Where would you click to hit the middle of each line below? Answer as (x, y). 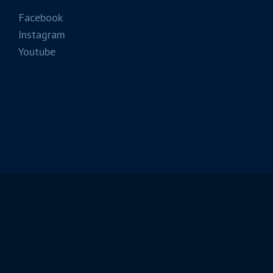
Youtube (37, 51)
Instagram (41, 34)
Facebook (40, 17)
